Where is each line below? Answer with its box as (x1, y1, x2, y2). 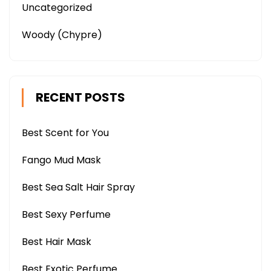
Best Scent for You (22, 126, 109, 140)
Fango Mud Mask (22, 153, 101, 167)
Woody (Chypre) (22, 28, 102, 42)
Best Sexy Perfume (22, 207, 111, 221)
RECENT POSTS (36, 89, 125, 106)
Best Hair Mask (22, 235, 91, 249)
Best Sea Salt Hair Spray (22, 180, 135, 194)
